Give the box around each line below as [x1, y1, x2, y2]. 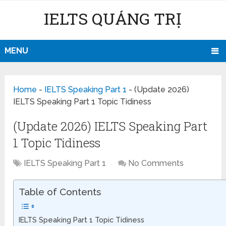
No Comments [128, 158, 184, 168]
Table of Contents [19, 186, 101, 198]
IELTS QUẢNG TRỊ [44, 8, 182, 29]
